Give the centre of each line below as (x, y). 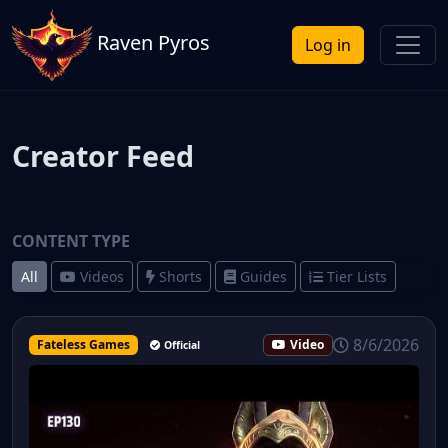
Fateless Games (83, 344)
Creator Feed (103, 155)
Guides (263, 276)
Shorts (180, 276)
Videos (102, 276)
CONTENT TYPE (71, 241)
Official (181, 345)
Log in (328, 45)
